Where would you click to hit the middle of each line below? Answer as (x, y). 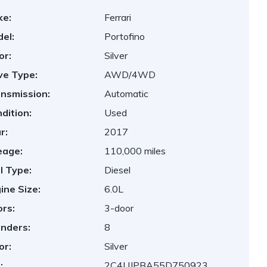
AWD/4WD (130, 74)
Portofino (125, 36)
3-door (119, 208)
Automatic (127, 94)
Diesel (118, 170)
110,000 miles (135, 151)
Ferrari (118, 17)
